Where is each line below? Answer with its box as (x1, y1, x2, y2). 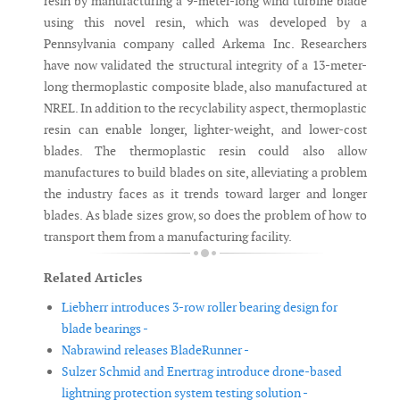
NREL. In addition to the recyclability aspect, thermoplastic (44, 100, 367, 117)
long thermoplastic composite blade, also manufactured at (44, 79, 367, 96)
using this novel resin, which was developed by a (44, 14, 367, 31)
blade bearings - (62, 321, 148, 337)
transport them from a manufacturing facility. (44, 229, 292, 246)
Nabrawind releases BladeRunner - (62, 342, 249, 359)
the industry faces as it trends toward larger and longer (44, 186, 367, 203)
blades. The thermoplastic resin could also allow (44, 143, 367, 160)
